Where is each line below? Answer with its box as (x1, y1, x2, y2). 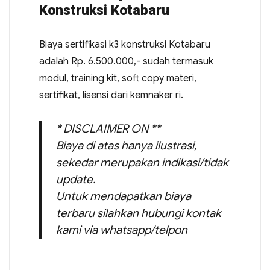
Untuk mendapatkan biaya (55, 189, 191, 203)
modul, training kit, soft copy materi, (39, 72, 196, 84)
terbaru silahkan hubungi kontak (55, 206, 221, 220)
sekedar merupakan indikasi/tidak (55, 155, 228, 169)
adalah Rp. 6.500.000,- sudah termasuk (39, 55, 213, 67)
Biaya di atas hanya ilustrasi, (55, 139, 196, 152)
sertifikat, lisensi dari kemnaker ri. (39, 89, 183, 101)
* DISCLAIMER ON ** (55, 122, 160, 136)
